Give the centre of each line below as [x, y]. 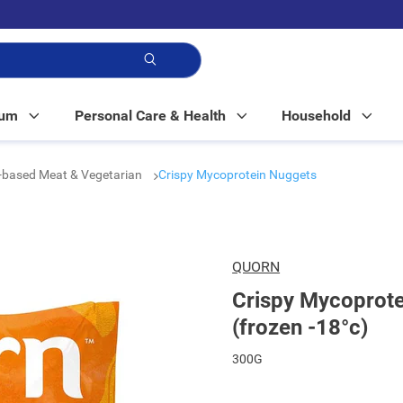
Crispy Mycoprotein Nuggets [237, 175]
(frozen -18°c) [300, 327]
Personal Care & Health [150, 116]
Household [317, 116]
